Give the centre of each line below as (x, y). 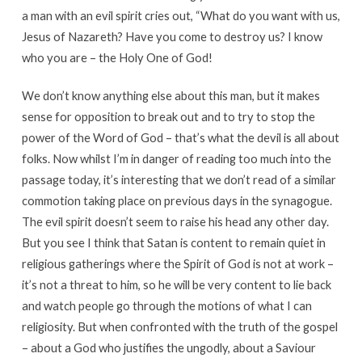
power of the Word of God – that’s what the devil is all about (180, 138)
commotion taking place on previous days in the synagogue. (177, 201)
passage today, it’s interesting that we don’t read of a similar (179, 180)
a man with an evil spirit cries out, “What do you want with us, (181, 16)
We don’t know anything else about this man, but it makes (170, 96)
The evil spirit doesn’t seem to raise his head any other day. (175, 222)
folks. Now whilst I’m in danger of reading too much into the (176, 159)
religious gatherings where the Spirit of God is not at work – (177, 264)
